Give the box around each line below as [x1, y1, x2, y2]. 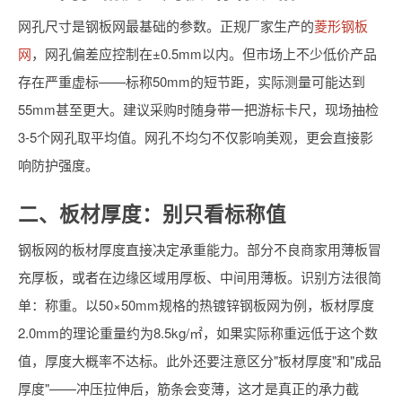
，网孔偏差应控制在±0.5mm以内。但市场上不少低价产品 [31, 44, 377, 63]
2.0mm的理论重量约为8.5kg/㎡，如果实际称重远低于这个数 [18, 323, 378, 342]
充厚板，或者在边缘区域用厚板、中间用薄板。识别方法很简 [18, 267, 381, 286]
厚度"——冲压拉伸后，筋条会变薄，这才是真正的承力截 [18, 379, 359, 398]
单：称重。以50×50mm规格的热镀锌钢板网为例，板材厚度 [18, 295, 374, 314]
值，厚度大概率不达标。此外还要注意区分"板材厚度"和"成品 [18, 351, 381, 370]
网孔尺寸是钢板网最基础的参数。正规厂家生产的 [18, 16, 314, 35]
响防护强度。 [18, 155, 99, 174]
